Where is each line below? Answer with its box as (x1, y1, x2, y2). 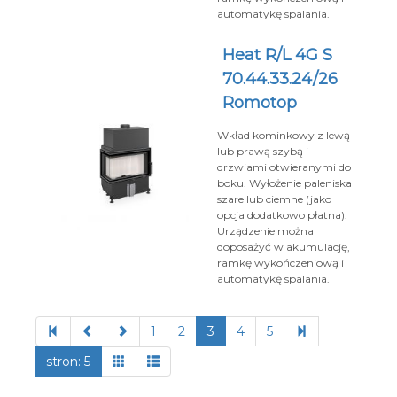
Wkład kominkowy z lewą (217, 128, 350, 142)
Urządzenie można (217, 224, 314, 237)
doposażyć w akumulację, (217, 240, 350, 253)
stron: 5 (46, 354, 90, 370)
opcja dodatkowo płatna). (217, 208, 347, 222)
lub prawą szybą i (217, 144, 308, 158)
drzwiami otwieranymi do (217, 160, 351, 174)
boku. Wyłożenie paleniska (217, 176, 352, 190)
